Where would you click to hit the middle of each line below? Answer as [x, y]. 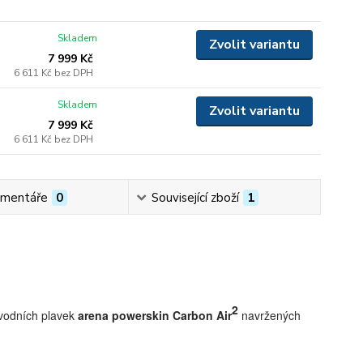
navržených [269, 315]
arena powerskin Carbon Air [154, 315]
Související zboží [196, 198]
